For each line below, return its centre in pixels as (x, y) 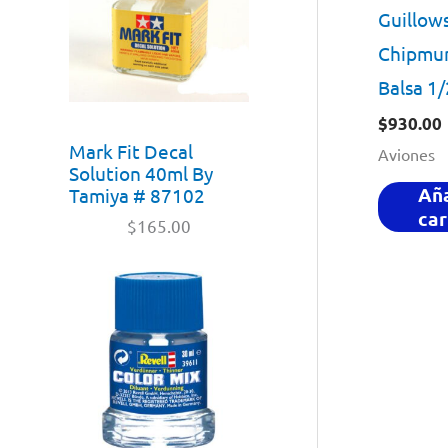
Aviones (406, 153)
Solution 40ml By (141, 172)
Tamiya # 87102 (137, 194)
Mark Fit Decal (131, 150)
